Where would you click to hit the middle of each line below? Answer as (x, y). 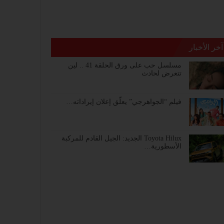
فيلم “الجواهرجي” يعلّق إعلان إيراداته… (124, 102)
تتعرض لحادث (162, 73)
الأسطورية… (163, 146)
